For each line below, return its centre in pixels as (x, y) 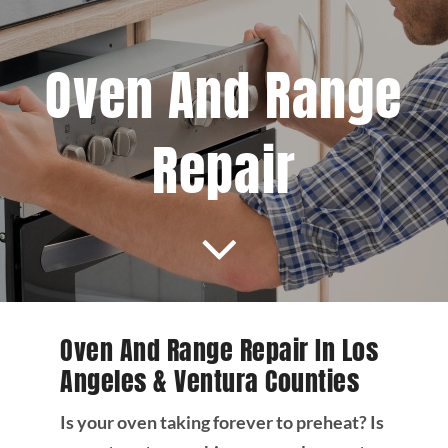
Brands (224, 174)
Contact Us (224, 240)
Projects (224, 42)
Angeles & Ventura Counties (209, 382)
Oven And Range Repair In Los (219, 351)
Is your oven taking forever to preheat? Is (221, 422)
